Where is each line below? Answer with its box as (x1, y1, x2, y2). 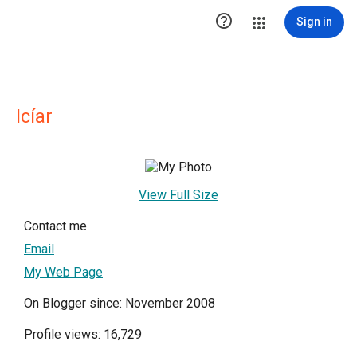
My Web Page (24, 265, 103, 280)
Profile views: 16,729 (24, 327, 142, 342)
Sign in (296, 15, 332, 28)
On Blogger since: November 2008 (24, 296, 215, 311)
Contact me (24, 218, 87, 233)
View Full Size (139, 187, 218, 202)
